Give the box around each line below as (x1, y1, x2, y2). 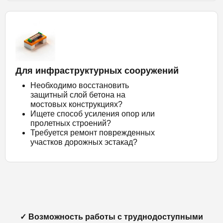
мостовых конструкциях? (30, 100, 122, 109)
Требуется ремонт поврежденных (30, 128, 155, 137)
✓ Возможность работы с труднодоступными (20, 213, 203, 221)
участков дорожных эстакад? (30, 138, 137, 146)
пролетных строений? (30, 119, 111, 127)
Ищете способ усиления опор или (30, 110, 155, 118)
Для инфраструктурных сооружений (15, 66, 179, 76)
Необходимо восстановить (30, 81, 129, 90)
